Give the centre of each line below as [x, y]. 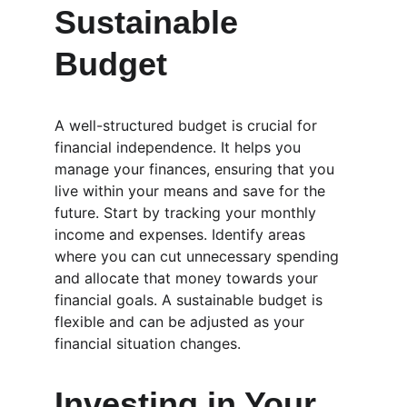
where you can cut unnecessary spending [199, 256]
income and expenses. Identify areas [182, 234]
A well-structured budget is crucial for [188, 125]
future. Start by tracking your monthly [188, 213]
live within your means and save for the [192, 191]
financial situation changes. [148, 343]
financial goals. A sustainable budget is [191, 300]
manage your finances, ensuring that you [197, 169]
